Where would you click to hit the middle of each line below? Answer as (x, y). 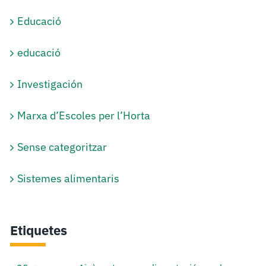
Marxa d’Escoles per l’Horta (84, 116)
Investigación (50, 84)
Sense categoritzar (62, 147)
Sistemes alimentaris (69, 179)
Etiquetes (39, 230)
